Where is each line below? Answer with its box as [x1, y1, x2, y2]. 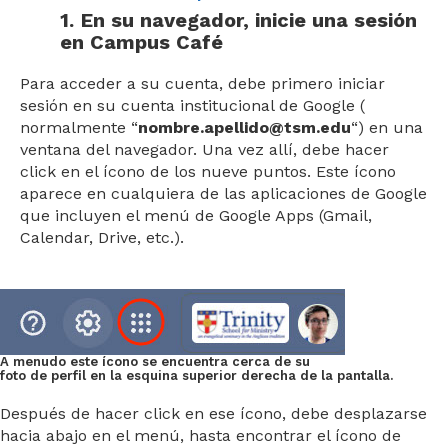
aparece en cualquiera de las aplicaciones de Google [20, 184, 427, 204]
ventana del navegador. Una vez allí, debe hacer [20, 140, 389, 160]
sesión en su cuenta [20, 96, 180, 116]
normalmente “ [20, 118, 138, 138]
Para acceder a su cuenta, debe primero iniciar [20, 74, 385, 94]
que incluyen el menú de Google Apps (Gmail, [20, 206, 372, 226]
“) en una [351, 118, 423, 138]
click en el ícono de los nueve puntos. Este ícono [20, 162, 396, 182]
